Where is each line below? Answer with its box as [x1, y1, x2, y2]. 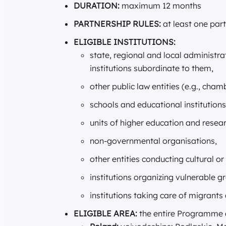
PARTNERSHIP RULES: [74, 19, 161, 29]
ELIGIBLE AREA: [74, 208, 137, 219]
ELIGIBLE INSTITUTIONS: [74, 37, 176, 47]
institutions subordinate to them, [90, 63, 213, 74]
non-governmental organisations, [90, 136, 217, 146]
